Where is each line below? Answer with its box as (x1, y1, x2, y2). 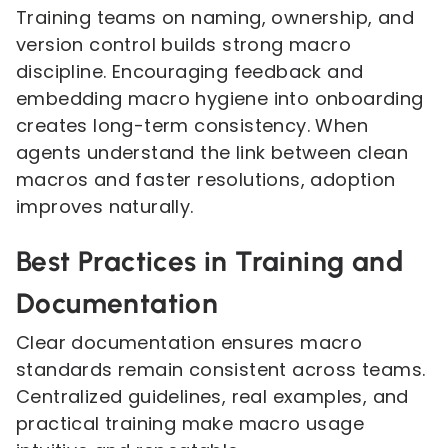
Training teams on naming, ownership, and (16, 5, 414, 30)
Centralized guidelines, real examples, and (16, 384, 409, 409)
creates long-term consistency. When (16, 113, 368, 138)
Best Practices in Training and (16, 244, 403, 278)
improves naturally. (16, 194, 194, 219)
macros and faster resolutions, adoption (16, 167, 396, 192)
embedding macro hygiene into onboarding (16, 86, 424, 111)
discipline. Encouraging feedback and (16, 59, 364, 84)
